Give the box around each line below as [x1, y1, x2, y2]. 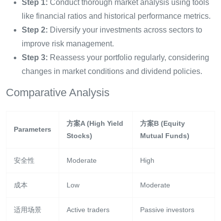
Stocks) [67, 131, 92, 140]
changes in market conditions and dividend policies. [22, 67, 202, 75]
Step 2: [22, 25, 48, 34]
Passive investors [140, 205, 194, 214]
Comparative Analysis [6, 86, 110, 99]
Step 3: [22, 53, 48, 62]
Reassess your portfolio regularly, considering [48, 53, 209, 62]
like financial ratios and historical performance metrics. [22, 11, 211, 20]
